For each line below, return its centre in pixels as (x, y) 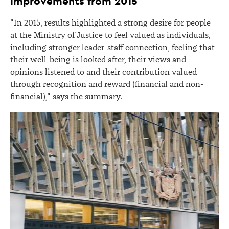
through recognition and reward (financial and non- (107, 84)
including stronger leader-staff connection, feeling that (112, 48)
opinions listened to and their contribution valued (104, 72)
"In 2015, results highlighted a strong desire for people (110, 23)
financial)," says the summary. (66, 97)
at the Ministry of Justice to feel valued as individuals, (110, 35)
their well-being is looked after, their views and (98, 60)
